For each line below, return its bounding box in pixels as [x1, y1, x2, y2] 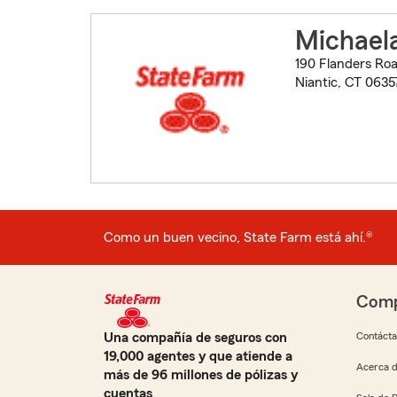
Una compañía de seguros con [104, 331, 287, 346]
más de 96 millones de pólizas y [104, 368, 298, 383]
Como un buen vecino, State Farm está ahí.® [104, 230, 373, 245]
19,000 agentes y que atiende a [104, 349, 292, 364]
